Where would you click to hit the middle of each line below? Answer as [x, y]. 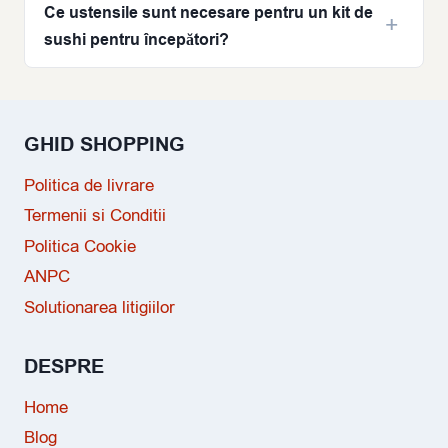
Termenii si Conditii [95, 216]
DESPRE [64, 367]
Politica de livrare [89, 186]
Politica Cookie [80, 246]
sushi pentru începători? [136, 39]
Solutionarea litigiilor [99, 307]
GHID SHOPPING [104, 145]
